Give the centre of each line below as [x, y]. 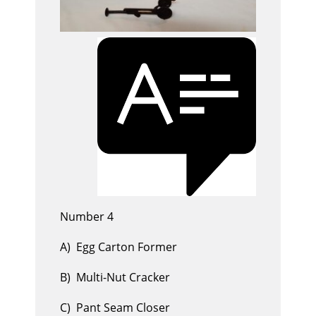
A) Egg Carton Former [119, 247]
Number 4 [87, 217]
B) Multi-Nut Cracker [115, 278]
